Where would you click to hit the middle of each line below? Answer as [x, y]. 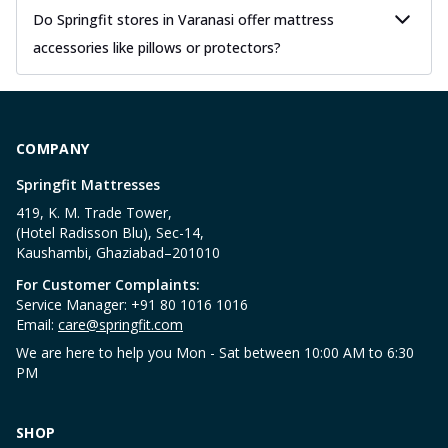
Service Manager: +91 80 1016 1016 [132, 304]
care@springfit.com [120, 324]
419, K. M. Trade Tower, [94, 212]
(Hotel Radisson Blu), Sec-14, [110, 232]
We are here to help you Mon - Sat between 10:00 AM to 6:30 [215, 352]
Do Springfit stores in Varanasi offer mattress [183, 19]
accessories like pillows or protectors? [157, 47]
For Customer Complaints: [108, 284]
